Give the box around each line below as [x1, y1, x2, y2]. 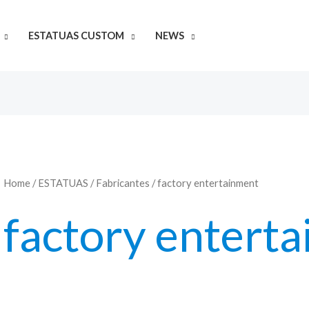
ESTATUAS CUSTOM [28, 30, 124, 41]
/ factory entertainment [149, 177, 259, 190]
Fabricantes [95, 177, 150, 190]
